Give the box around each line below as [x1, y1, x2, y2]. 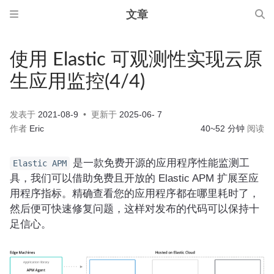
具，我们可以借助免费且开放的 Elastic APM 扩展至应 [10, 172, 259, 184]
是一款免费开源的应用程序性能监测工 [70, 157, 250, 169]
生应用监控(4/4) [10, 72, 145, 91]
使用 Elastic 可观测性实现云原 [10, 50, 262, 69]
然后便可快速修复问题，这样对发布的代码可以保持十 [10, 202, 259, 215]
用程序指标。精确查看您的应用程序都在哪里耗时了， [10, 187, 259, 199]
